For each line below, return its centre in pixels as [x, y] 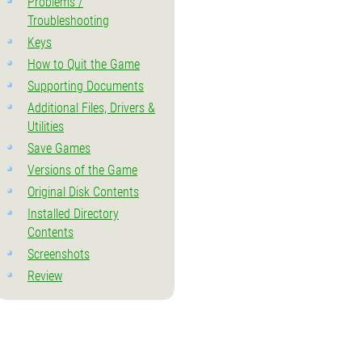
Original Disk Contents [83, 192]
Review [45, 276]
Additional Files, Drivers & [91, 108]
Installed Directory [73, 214]
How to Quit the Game [84, 64]
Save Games [59, 148]
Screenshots [59, 254]
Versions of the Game [82, 170]
